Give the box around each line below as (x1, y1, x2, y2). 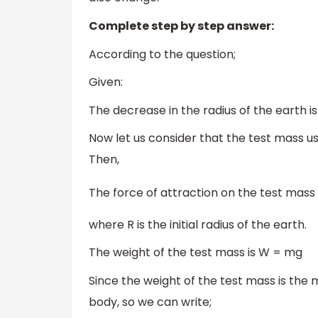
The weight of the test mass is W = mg (89, 244, 302, 261)
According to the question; (89, 45, 236, 62)
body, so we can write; (89, 293, 212, 310)
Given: (89, 74, 123, 91)
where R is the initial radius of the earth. (89, 216, 307, 233)
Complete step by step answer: (89, 18, 274, 35)
